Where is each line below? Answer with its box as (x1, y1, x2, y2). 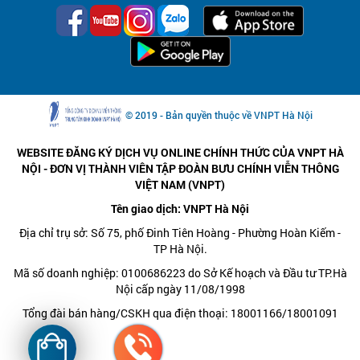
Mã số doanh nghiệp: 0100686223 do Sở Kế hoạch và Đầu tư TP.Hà (13, 264, 347, 280)
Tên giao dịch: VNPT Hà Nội (111, 200, 249, 216)
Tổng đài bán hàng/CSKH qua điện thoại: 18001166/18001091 (22, 305, 338, 321)
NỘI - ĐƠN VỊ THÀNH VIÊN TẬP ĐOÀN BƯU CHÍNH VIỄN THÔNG (21, 160, 339, 176)
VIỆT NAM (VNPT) (135, 176, 225, 192)
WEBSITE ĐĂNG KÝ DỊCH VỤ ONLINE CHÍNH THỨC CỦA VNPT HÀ (16, 144, 344, 160)
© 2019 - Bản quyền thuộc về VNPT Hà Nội (125, 108, 313, 121)
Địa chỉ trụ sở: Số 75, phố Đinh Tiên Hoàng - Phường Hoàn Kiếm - (19, 224, 341, 240)
